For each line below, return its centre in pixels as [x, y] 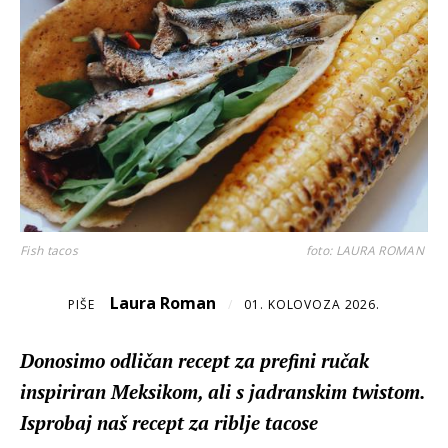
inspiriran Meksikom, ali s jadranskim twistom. [222, 391]
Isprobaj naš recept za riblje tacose [169, 422]
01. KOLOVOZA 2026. [312, 304]
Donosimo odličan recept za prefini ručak [194, 360]
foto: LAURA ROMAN [364, 250]
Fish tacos [49, 250]
